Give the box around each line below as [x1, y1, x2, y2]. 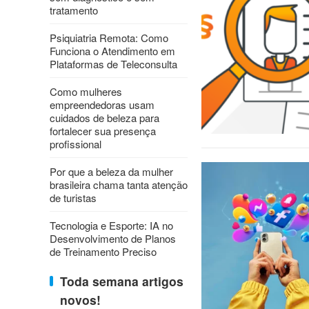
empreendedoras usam [50, 97, 154, 112]
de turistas [50, 190, 97, 205]
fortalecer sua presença [50, 123, 156, 138]
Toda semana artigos [60, 272, 183, 290]
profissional [50, 137, 101, 151]
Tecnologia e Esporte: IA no [50, 218, 173, 232]
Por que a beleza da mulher [50, 164, 173, 179]
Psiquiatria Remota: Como [50, 30, 168, 45]
